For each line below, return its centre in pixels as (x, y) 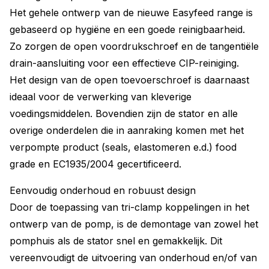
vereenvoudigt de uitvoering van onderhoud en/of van (133, 258)
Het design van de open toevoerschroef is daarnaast (129, 80)
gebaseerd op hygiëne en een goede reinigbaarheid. (127, 29)
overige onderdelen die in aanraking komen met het (127, 130)
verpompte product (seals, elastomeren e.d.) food (123, 147)
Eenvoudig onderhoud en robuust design (103, 190)
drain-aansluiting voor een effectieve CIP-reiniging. (124, 63)
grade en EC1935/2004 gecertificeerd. (95, 164)
